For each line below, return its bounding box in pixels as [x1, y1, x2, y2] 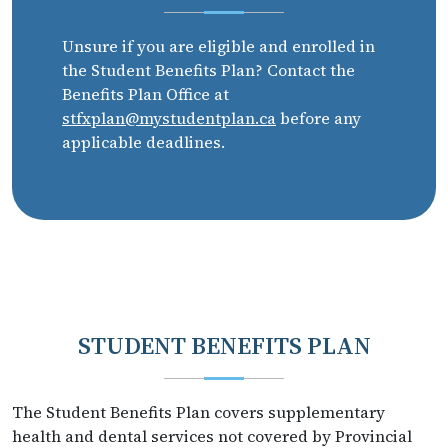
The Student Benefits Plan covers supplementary [12, 400, 385, 423]
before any [276, 106, 361, 129]
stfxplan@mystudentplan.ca [62, 106, 276, 129]
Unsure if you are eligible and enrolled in [62, 34, 375, 57]
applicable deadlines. [62, 130, 225, 153]
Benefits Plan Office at [62, 82, 229, 105]
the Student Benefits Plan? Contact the [62, 58, 355, 81]
